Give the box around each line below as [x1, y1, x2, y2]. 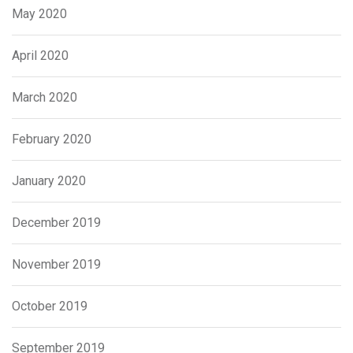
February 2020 [12, 132, 91, 147]
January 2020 [12, 173, 86, 189]
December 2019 [12, 215, 101, 231]
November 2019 [12, 257, 101, 273]
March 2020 [12, 90, 77, 106]
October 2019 [12, 299, 87, 314]
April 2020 [12, 48, 69, 64]
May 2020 [12, 6, 67, 22]
